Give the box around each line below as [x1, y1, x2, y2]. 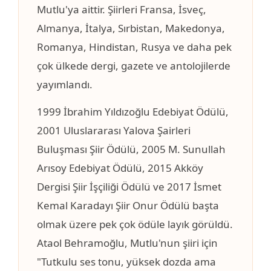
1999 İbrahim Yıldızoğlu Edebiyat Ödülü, [37, 105, 229, 119]
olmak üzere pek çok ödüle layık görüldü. [37, 217, 233, 232]
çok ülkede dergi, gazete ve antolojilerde [37, 59, 230, 73]
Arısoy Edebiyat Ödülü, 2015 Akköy [37, 161, 203, 175]
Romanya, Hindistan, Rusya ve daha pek [37, 40, 232, 54]
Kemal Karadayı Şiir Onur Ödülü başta [37, 198, 219, 213]
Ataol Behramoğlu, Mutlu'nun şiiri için [37, 236, 218, 250]
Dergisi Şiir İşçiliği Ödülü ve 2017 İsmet [37, 180, 221, 194]
